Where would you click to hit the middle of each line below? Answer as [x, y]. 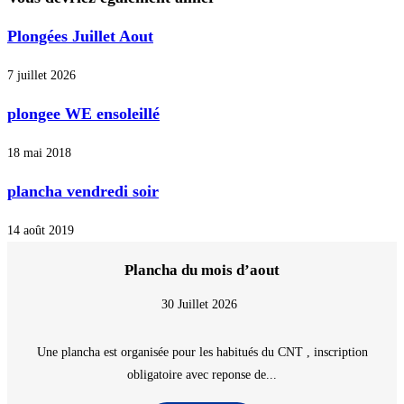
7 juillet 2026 [41, 76]
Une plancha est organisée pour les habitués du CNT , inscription [202, 353]
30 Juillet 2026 [199, 305]
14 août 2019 [41, 231]
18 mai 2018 [39, 153]
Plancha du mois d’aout [202, 271]
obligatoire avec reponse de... [202, 375]
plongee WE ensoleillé [83, 114]
